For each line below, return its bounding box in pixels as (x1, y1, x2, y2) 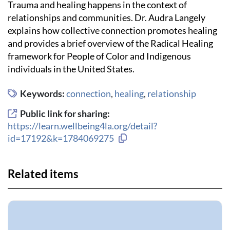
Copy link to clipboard (126, 131, 214, 143)
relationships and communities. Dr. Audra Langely (8, 12, 205, 24)
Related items (8, 167, 79, 181)
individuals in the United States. (8, 63, 136, 75)
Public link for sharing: (20, 107, 110, 119)
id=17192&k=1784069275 (8, 132, 114, 144)
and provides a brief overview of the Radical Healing (8, 37, 213, 49)
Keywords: (20, 87, 66, 99)
